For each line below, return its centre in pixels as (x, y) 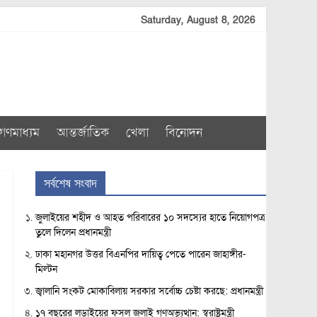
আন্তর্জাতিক (83, 133)
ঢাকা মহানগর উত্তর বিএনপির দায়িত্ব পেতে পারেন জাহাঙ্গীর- (140, 254)
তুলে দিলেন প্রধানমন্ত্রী (73, 232)
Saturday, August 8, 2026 (198, 20)
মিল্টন (46, 269)
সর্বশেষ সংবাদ (70, 183)
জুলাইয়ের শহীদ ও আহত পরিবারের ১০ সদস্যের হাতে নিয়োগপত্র (150, 218)
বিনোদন (184, 133)
